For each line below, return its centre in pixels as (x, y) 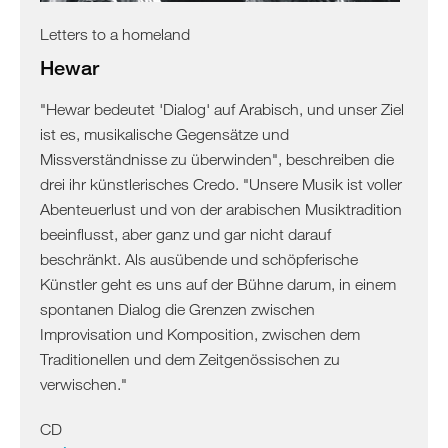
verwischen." (83, 383)
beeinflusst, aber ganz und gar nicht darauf (185, 233)
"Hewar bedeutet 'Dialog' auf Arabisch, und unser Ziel (222, 108)
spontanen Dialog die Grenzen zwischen (177, 308)
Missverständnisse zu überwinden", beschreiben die (217, 158)
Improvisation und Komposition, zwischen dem (200, 333)
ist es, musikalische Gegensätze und (164, 133)
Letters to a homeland (115, 33)
